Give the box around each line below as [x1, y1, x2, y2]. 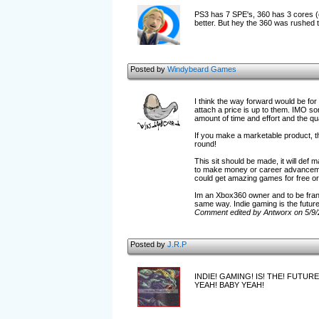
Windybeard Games [167, 65, 236, 73]
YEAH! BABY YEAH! [194, 281, 264, 289]
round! [194, 140, 216, 148]
